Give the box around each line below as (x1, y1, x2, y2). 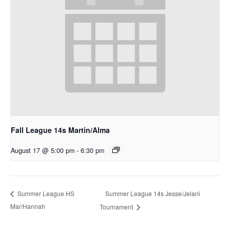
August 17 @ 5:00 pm (11, 146, 74, 156)
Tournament (100, 202, 135, 212)
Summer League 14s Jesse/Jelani (105, 188, 201, 198)
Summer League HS (16, 189, 74, 198)
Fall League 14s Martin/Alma (11, 125, 110, 136)
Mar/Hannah (10, 202, 45, 211)
